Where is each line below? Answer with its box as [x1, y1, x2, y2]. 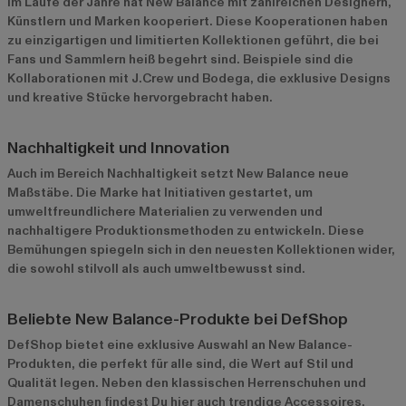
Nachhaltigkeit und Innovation [7, 136, 229, 159]
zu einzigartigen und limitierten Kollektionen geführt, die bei [7, 31, 379, 49]
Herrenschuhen [247, 373, 341, 391]
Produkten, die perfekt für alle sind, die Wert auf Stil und [7, 354, 353, 372]
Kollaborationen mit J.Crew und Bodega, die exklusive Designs [7, 69, 391, 87]
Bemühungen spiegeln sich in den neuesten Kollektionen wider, [7, 240, 395, 258]
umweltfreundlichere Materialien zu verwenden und [7, 202, 323, 220]
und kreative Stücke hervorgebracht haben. [7, 88, 273, 106]
